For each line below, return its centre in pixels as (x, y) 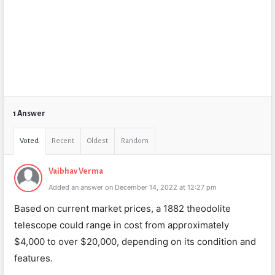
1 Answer (29, 114)
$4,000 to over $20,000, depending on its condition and (135, 242)
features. (33, 258)
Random (135, 141)
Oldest (98, 141)
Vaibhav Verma (76, 171)
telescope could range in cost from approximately (122, 225)
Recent (63, 141)
